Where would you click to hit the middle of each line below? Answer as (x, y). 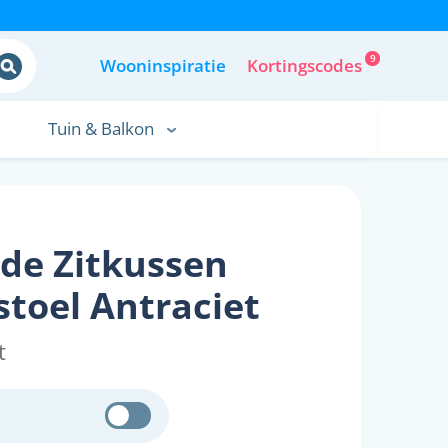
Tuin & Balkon (101, 128)
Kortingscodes (304, 65)
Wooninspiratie (163, 65)
